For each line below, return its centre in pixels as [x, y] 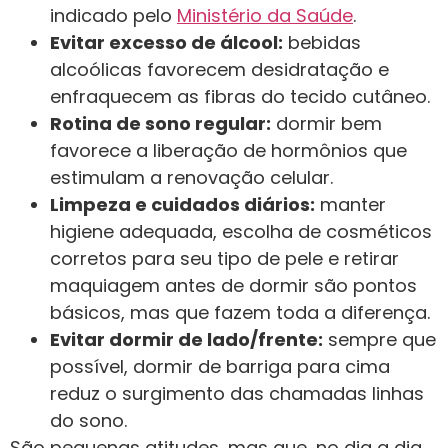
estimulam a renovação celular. [191, 178]
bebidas [322, 43]
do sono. [88, 421]
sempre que [379, 340]
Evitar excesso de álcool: [166, 43]
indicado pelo [113, 16]
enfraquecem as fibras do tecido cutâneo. [240, 97]
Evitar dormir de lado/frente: [186, 340]
